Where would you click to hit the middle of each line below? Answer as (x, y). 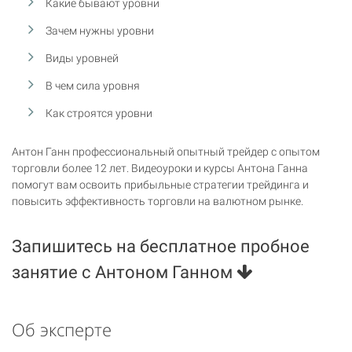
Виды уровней (82, 58)
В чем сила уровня (93, 85)
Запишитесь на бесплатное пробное (161, 246)
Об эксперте (62, 329)
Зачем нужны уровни (100, 30)
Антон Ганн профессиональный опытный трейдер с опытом (166, 151)
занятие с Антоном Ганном (124, 272)
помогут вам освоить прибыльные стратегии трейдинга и (160, 184)
